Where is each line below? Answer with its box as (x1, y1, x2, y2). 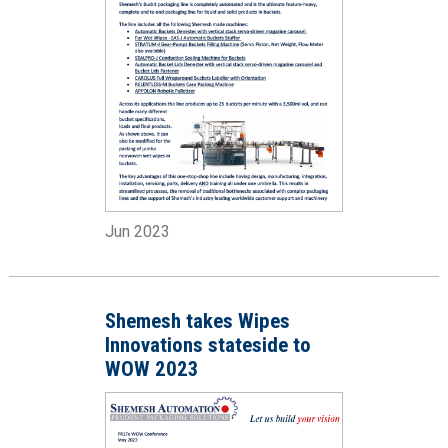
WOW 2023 (104, 357, 199, 382)
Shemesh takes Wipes (104, 309, 290, 334)
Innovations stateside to (104, 333, 311, 358)
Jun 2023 (104, 222, 170, 242)
